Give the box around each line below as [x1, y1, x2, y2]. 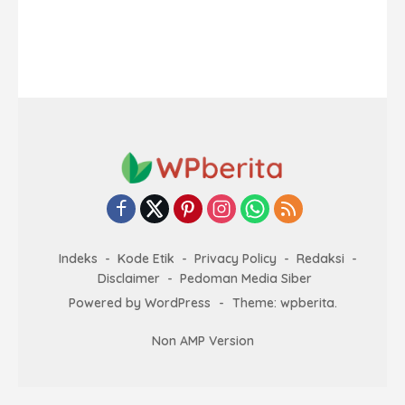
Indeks [59, 250, 98, 268]
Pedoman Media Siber [179, 270, 312, 287]
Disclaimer [97, 270, 160, 287]
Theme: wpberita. [231, 295, 337, 312]
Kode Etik [118, 250, 174, 268]
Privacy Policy [194, 250, 277, 268]
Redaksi [297, 250, 344, 268]
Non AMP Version [151, 333, 254, 350]
